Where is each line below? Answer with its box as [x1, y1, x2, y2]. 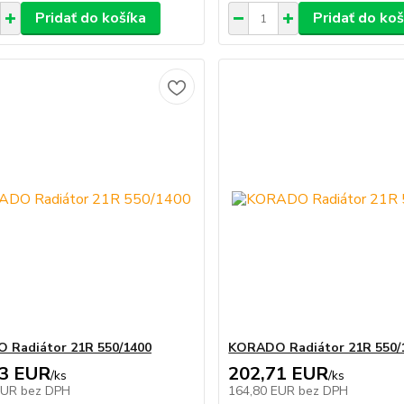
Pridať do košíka [34, 8, 146, 28]
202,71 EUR [228, 362, 329, 386]
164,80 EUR [228, 382, 299, 399]
